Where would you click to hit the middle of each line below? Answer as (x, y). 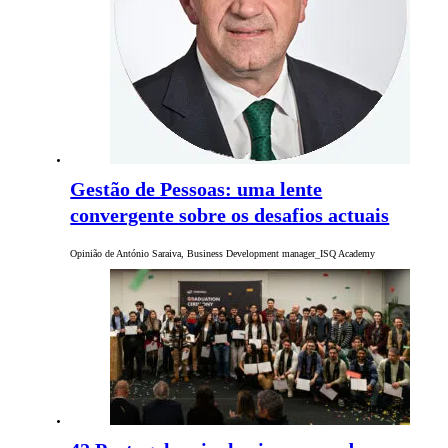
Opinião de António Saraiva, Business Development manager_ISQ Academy (223, 254)
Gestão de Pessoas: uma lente (196, 189)
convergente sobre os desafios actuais (230, 215)
